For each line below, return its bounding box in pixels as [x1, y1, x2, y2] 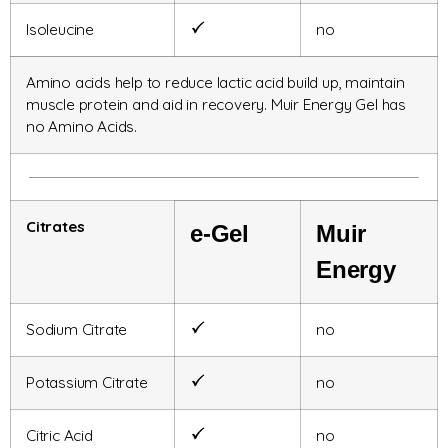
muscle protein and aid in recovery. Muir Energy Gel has [26, 95, 406, 115]
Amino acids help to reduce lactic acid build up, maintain [26, 73, 405, 93]
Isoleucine [26, 20, 94, 40]
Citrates [26, 217, 85, 237]
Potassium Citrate [26, 373, 148, 393]
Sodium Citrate [26, 320, 128, 340]
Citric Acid [26, 426, 93, 446]
